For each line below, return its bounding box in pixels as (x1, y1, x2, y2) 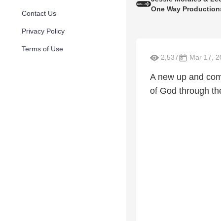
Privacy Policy (22, 27, 65, 35)
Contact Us (22, 9, 56, 17)
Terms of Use (22, 45, 63, 53)
